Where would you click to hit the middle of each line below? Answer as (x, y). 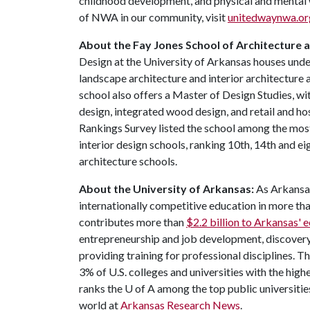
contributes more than (133, 222)
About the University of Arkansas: (166, 189)
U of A (140, 288)
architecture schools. (128, 161)
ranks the (102, 288)
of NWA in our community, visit (153, 17)
